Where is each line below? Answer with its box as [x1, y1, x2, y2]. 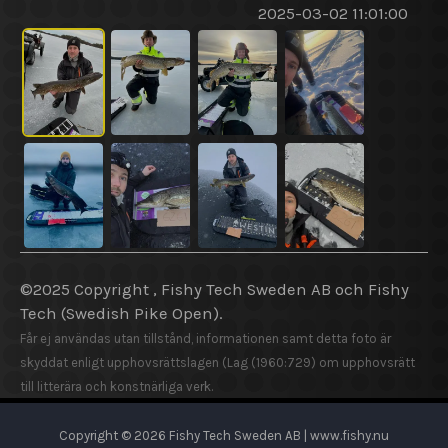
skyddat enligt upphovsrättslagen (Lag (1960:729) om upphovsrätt [20, 355, 415, 371]
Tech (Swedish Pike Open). [20, 304, 223, 324]
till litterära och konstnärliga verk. [20, 379, 213, 395]
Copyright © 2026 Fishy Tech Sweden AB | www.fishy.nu [59, 428, 389, 444]
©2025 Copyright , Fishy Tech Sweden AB [20, 280, 335, 300]
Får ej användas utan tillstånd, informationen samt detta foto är [20, 331, 391, 347]
